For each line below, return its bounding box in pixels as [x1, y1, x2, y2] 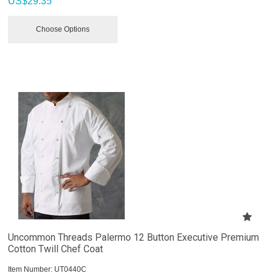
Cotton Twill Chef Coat [8, 243, 104, 255]
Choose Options [36, 24, 90, 34]
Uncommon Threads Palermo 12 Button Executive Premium [8, 231, 260, 243]
